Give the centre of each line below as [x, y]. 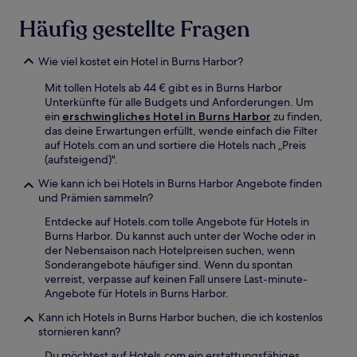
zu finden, [297, 116]
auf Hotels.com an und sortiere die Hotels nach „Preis [175, 145]
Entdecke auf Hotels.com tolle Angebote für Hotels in [177, 221]
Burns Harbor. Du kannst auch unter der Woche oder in [180, 235]
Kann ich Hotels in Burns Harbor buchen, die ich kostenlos [180, 317]
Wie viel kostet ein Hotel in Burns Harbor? [141, 61]
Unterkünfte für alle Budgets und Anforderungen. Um [179, 102]
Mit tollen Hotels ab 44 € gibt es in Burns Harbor [163, 87]
